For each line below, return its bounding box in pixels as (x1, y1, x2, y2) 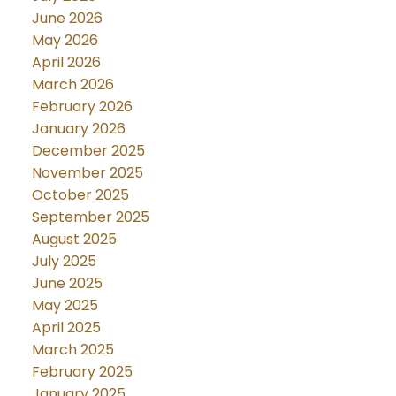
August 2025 (31, 228, 117, 249)
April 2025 (31, 316, 101, 338)
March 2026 (31, 73, 114, 95)
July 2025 (31, 250, 96, 271)
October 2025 (31, 184, 129, 205)
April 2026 (31, 51, 101, 72)
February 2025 (31, 361, 133, 382)
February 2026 (31, 95, 133, 117)
